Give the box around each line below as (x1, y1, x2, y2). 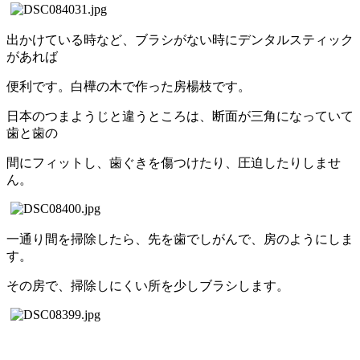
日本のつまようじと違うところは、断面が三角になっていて (6, 108, 354, 123)
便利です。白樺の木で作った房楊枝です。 (6, 79, 251, 93)
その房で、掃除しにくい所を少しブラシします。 (6, 278, 289, 292)
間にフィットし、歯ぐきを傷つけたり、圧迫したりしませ (6, 155, 341, 170)
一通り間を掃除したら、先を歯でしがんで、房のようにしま (6, 231, 354, 246)
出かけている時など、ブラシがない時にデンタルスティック (6, 32, 354, 47)
